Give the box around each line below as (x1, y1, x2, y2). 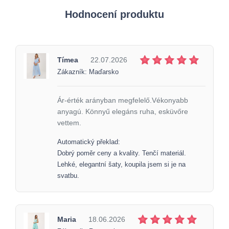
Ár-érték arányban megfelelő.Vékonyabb (57, 96, 188, 104)
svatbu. (57, 172, 79, 179)
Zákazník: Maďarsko (57, 68, 119, 76)
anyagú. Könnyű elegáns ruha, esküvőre (57, 107, 188, 116)
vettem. (57, 118, 81, 127)
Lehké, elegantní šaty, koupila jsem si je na (57, 161, 186, 168)
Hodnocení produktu (65, 8, 164, 20)
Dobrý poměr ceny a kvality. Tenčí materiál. (57, 149, 186, 157)
